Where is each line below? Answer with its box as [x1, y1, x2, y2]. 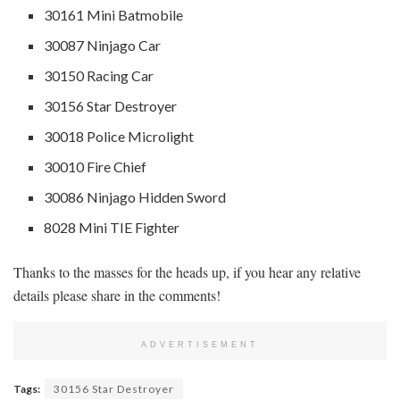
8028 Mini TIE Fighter [44, 218, 180, 236]
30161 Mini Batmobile [44, 5, 184, 23]
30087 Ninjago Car [44, 36, 162, 54]
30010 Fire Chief [44, 157, 147, 175]
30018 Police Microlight [44, 127, 195, 145]
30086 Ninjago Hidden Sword [44, 187, 227, 205]
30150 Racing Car [44, 66, 154, 84]
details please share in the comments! [13, 285, 221, 304]
